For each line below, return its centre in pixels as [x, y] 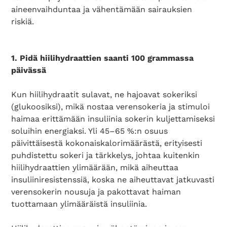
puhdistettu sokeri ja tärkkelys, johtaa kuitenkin [106, 155]
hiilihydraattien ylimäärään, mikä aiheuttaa [95, 167]
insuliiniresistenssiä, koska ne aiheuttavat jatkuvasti [113, 180]
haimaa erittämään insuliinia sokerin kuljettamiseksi [113, 119]
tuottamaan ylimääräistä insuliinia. [79, 204]
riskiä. [23, 22]
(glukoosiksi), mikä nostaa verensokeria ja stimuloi [111, 107]
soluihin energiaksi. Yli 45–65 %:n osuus [90, 131]
